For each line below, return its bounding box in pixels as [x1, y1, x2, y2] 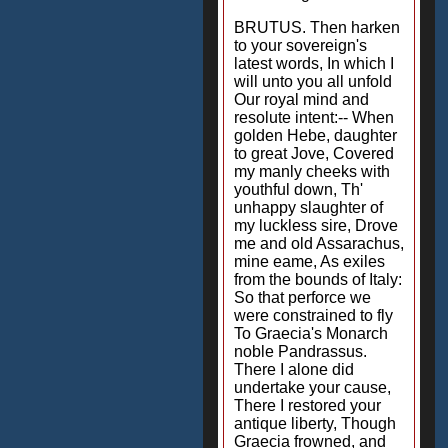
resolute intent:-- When [234, 109, 394, 126]
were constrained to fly [234, 307, 393, 324]
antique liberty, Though [234, 415, 396, 432]
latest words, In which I [234, 55, 394, 72]
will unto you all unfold [234, 73, 392, 90]
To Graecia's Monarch [234, 325, 388, 342]
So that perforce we [234, 289, 371, 306]
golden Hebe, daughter [234, 127, 397, 144]
